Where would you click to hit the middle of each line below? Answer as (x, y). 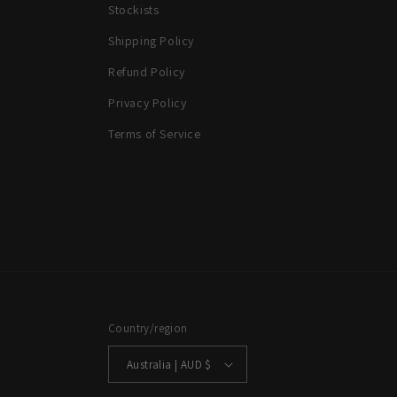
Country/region (148, 328)
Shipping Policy (151, 41)
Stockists (134, 10)
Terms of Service (155, 134)
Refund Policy (147, 72)
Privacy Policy (148, 103)
